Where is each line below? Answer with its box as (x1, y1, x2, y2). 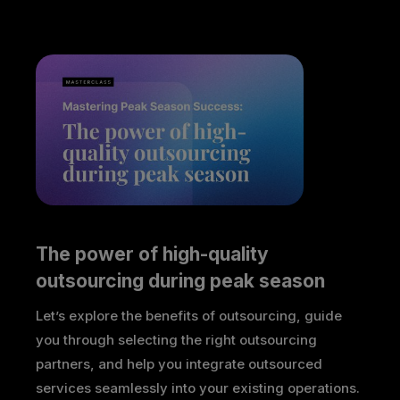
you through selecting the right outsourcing (36, 330, 317, 348)
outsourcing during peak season (36, 269, 325, 292)
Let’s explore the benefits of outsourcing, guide (36, 306, 342, 324)
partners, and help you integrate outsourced (36, 354, 322, 372)
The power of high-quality (36, 242, 273, 265)
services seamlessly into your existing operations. (36, 379, 360, 396)
